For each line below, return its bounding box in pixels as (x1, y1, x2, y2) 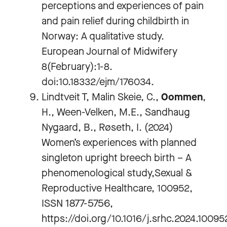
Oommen (161, 90, 203, 104)
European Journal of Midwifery (42, 45, 177, 58)
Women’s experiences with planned (42, 136, 197, 149)
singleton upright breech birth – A (42, 151, 192, 165)
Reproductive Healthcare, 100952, (42, 181, 193, 195)
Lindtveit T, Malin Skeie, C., (42, 90, 161, 104)
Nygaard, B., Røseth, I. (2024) (42, 121, 173, 134)
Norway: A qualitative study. (42, 29, 164, 43)
